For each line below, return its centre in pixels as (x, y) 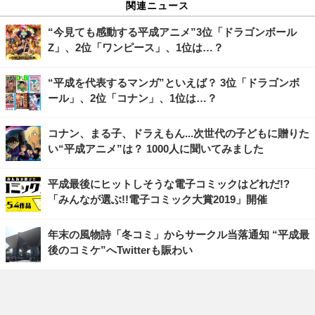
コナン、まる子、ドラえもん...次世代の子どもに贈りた (179, 133)
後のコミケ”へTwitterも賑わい (120, 250)
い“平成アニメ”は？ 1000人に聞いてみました (156, 148)
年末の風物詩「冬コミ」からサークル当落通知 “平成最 (179, 234)
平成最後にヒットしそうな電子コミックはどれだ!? (169, 184)
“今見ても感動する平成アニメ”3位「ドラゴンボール (172, 32)
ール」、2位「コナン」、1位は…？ (133, 98)
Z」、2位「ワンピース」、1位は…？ (136, 47)
